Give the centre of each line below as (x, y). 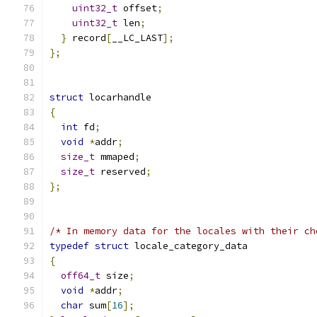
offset (137, 8)
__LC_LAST (137, 38)
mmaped (115, 157)
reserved (120, 172)
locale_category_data (188, 246)
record (86, 38)
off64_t (81, 276)
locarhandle (117, 97)
